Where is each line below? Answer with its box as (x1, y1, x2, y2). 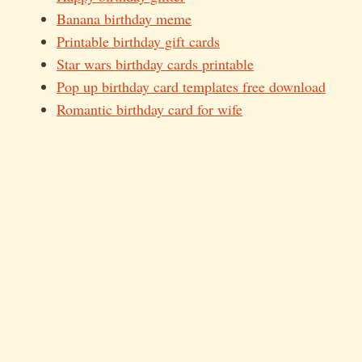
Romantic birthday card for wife (57, 99, 242, 119)
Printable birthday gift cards (57, 31, 220, 51)
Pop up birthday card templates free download (57, 76, 326, 96)
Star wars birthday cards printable (57, 53, 254, 74)
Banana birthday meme (57, 8, 192, 28)
